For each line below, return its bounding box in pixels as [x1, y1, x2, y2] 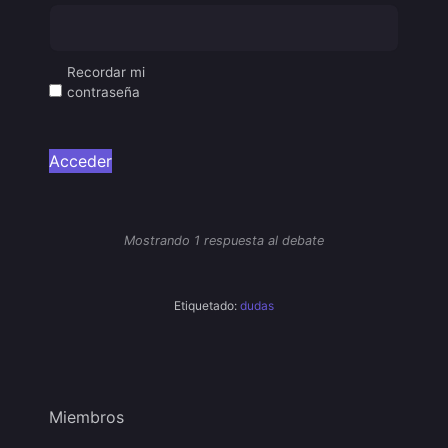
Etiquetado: [174, 297, 240, 313]
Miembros [49, 406, 124, 427]
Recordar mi [67, 63, 145, 80]
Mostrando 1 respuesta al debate [124, 232, 324, 248]
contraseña [67, 83, 140, 100]
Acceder [49, 150, 112, 171]
